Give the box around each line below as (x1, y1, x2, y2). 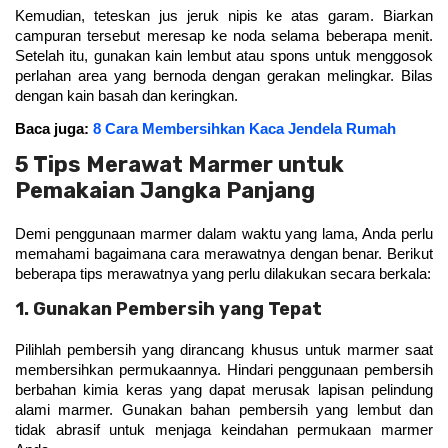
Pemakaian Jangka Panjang (15, 177, 315, 205)
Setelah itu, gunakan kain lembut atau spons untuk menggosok (15, 47, 433, 64)
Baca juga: (15, 121, 93, 138)
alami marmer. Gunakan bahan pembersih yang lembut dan (15, 401, 433, 418)
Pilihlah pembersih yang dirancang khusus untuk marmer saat (15, 341, 433, 358)
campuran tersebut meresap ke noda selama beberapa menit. (15, 27, 433, 44)
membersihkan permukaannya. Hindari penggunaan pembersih (15, 361, 433, 378)
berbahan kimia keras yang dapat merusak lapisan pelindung (15, 381, 433, 398)
